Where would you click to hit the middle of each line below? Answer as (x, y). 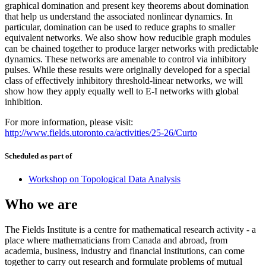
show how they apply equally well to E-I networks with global (122, 91)
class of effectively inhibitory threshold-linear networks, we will (124, 80)
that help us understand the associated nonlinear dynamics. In (119, 16)
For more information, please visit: (69, 122)
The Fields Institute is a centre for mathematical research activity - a (130, 229)
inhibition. (24, 102)
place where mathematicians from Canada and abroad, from (116, 240)
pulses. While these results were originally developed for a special (127, 69)
